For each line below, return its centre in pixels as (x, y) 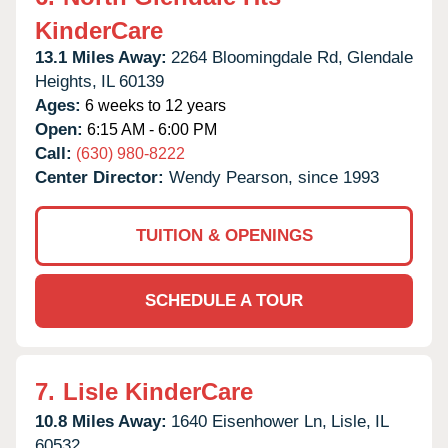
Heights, (66, 81)
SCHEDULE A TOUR (224, 300)
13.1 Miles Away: (101, 57)
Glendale (380, 57)
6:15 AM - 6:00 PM (150, 129)
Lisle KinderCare (158, 391)
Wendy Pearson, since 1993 (274, 177)
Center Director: (102, 177)
